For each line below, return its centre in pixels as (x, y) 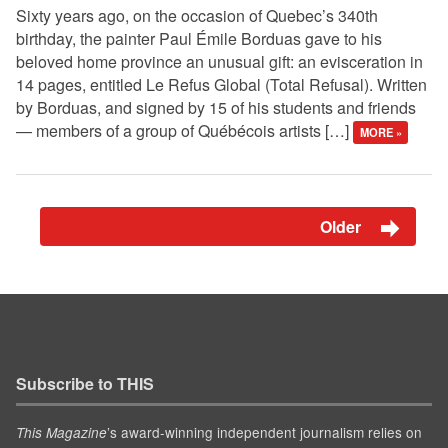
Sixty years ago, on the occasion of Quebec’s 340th (197, 16)
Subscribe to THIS (85, 383)
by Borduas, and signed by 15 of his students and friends (216, 108)
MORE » (380, 132)
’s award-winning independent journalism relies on (264, 431)
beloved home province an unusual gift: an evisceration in (219, 62)
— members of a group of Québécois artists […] (184, 131)
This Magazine (61, 432)
